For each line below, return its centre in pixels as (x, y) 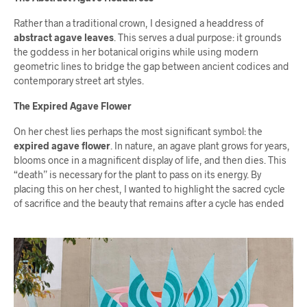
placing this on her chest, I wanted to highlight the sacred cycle (149, 189)
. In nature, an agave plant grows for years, (200, 146)
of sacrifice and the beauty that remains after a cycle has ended (149, 204)
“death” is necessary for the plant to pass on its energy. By (137, 175)
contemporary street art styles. (79, 81)
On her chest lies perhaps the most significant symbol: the (138, 132)
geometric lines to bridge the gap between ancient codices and (151, 66)
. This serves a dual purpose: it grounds (198, 38)
